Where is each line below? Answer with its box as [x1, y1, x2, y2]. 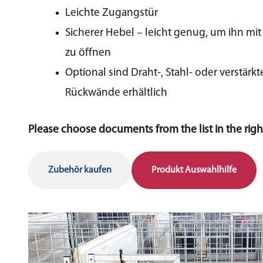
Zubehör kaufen [48, 165, 112, 175]
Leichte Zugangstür [65, 7, 159, 19]
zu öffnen [65, 47, 112, 59]
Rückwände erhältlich [65, 87, 168, 99]
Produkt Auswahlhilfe [151, 165, 237, 175]
